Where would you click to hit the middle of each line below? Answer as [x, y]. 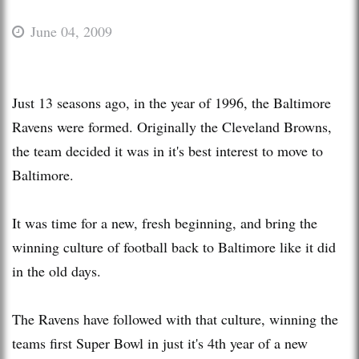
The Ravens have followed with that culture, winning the [175, 319]
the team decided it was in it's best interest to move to [167, 150]
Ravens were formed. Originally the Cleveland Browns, [172, 126]
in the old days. [56, 270]
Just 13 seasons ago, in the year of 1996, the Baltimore [171, 102]
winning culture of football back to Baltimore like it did [174, 246]
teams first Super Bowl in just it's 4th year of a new [160, 343]
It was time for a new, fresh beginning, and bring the [165, 222]
